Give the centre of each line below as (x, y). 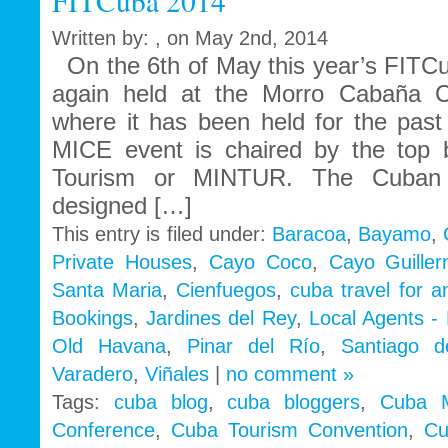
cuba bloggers (294, 402)
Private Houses (122, 262)
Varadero (92, 374)
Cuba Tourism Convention (289, 430)
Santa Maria (107, 290)
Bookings (92, 318)
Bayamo (395, 234)
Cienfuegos (226, 290)
